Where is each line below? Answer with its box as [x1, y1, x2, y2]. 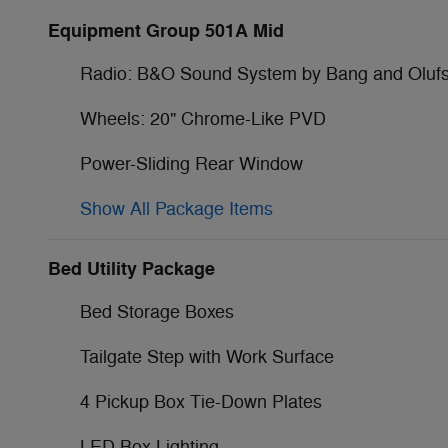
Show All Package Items [80, 197, 273, 220]
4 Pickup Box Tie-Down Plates [80, 390, 322, 413]
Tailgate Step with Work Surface [80, 345, 334, 368]
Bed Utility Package [48, 256, 215, 281]
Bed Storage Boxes [80, 300, 234, 323]
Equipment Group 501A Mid [48, 18, 284, 43]
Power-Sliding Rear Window [80, 152, 303, 175]
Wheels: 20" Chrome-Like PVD [80, 107, 326, 130]
